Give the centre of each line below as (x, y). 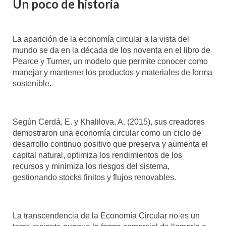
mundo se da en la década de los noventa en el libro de (111, 50)
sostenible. (32, 83)
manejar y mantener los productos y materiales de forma (112, 72)
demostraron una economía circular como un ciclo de (107, 133)
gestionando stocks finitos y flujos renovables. (94, 177)
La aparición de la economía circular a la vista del (101, 39)
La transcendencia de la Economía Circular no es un (106, 215)
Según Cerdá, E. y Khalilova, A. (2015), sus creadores (109, 122)
